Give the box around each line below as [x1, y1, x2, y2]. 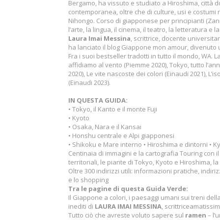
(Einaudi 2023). [68, 78, 110, 87]
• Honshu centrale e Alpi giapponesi [68, 131, 174, 140]
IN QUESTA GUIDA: [68, 96, 128, 105]
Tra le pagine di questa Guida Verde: [68, 184, 188, 193]
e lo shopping [68, 175, 109, 184]
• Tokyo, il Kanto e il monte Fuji [68, 105, 157, 113]
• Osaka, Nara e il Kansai [68, 122, 141, 131]
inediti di [68, 202, 95, 211]
